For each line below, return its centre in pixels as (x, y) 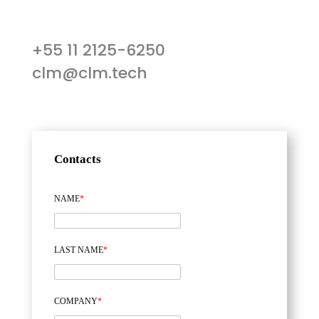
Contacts (77, 159)
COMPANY (75, 302)
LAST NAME (78, 250)
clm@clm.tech (89, 73)
